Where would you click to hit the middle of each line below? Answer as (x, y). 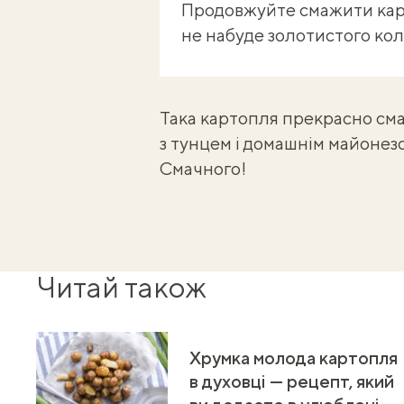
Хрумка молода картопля (294, 357)
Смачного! (202, 168)
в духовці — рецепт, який (292, 381)
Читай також (121, 287)
